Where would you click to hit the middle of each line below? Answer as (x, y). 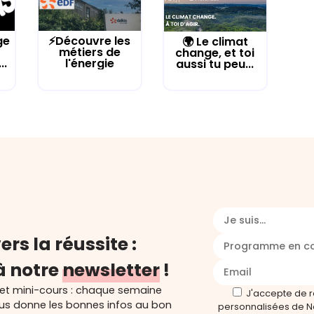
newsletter (111, 270)
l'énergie (89, 64)
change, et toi (215, 53)
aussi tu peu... (215, 64)
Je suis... (245, 220)
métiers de (89, 53)
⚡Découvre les (90, 41)
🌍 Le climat (215, 41)
